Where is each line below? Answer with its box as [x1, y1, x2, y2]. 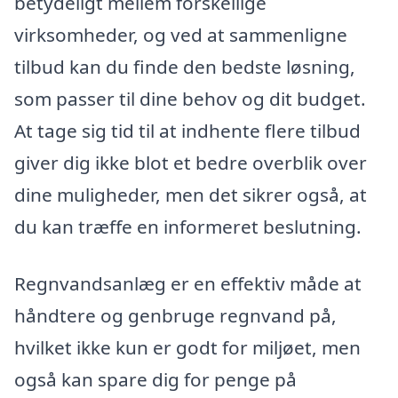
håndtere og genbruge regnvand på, [14, 302, 337, 328]
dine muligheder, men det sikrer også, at [14, 182, 367, 208]
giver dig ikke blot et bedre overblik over [14, 150, 367, 176]
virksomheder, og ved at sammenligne [14, 22, 347, 48]
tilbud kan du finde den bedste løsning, [14, 54, 355, 80]
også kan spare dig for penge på [14, 366, 297, 392]
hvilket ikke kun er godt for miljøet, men [14, 334, 361, 360]
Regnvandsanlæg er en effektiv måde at [14, 270, 362, 296]
